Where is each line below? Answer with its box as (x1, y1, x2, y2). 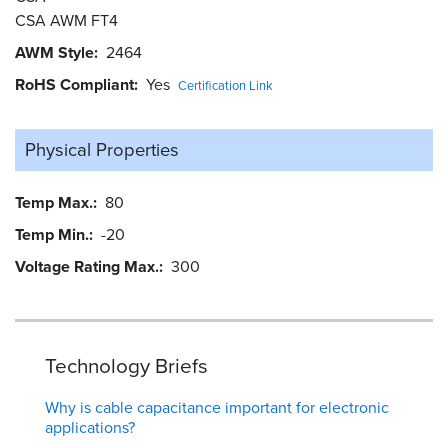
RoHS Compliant (15, 73, 134, 97)
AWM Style (15, 41, 94, 65)
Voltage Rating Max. (15, 255, 159, 279)
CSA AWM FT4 (15, 9, 118, 33)
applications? (45, 416, 135, 440)
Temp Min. (15, 223, 89, 247)
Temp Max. (15, 191, 93, 215)
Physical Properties (25, 136, 179, 164)
